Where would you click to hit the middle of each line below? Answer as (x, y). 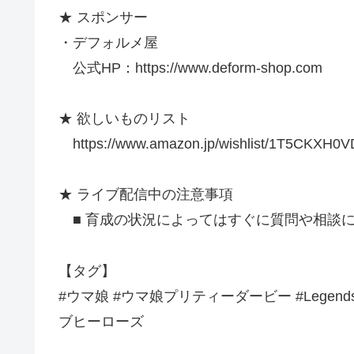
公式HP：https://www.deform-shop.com (190, 68)
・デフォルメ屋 (108, 42)
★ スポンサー (103, 17)
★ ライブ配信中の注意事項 (146, 195)
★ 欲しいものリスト (124, 119)
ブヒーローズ (101, 321)
